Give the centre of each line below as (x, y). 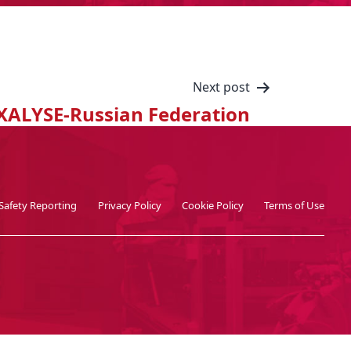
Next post (221, 87)
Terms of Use (295, 205)
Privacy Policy (129, 205)
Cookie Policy (213, 205)
